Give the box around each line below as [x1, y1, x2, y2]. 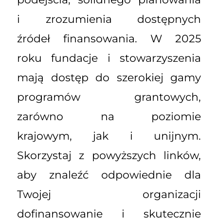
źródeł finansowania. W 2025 [17, 32, 201, 45]
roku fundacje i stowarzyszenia [17, 52, 201, 65]
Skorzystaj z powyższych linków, [17, 149, 201, 162]
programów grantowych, [17, 91, 201, 104]
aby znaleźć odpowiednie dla [17, 168, 201, 182]
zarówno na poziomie [17, 110, 201, 123]
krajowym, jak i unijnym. [17, 129, 201, 143]
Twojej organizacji [17, 188, 201, 201]
